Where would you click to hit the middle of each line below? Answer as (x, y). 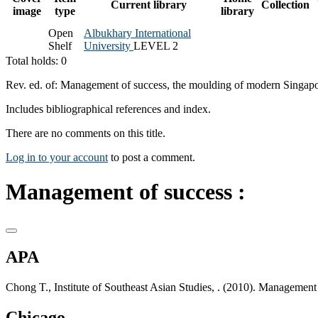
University (109, 45)
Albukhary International (137, 33)
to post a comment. (152, 157)
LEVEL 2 (156, 45)
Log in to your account (57, 157)
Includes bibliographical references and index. (108, 109)
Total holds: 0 (36, 60)
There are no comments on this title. (86, 133)
